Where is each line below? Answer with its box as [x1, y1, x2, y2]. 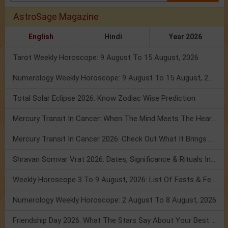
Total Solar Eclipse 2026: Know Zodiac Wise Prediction [13, 94, 195, 103]
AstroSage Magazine [13, 11, 99, 22]
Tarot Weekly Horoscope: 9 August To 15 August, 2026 [13, 53, 198, 63]
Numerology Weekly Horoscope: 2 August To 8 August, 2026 [13, 195, 216, 205]
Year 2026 [169, 33, 203, 41]
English [28, 33, 53, 41]
